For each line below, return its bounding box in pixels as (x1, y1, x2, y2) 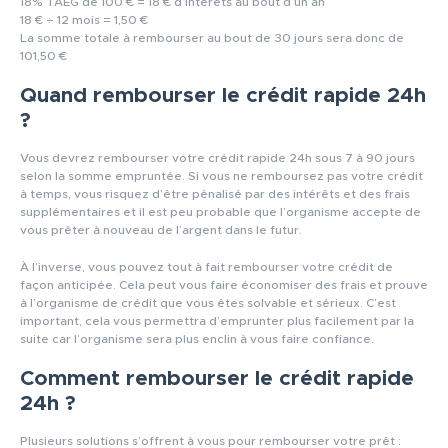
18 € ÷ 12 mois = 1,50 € (20, 13, 148, 26)
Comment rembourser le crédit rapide (20, 367, 414, 389)
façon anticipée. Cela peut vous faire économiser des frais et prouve (20, 278, 428, 291)
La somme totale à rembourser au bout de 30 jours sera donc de (20, 31, 404, 44)
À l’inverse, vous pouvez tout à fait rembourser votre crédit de (20, 260, 393, 273)
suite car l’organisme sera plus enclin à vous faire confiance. (20, 332, 374, 345)
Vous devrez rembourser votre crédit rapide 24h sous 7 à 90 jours (20, 152, 415, 165)
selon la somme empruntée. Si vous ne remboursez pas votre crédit (20, 170, 423, 183)
